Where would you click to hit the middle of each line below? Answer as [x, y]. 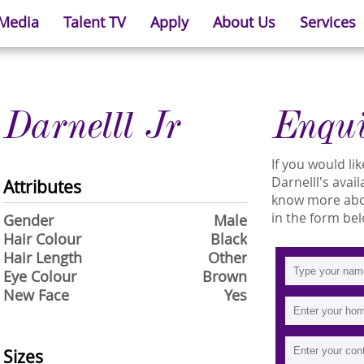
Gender [28, 221]
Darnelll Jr [92, 126]
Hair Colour [42, 239]
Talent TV [94, 22]
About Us [244, 22]
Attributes [42, 187]
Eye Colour [40, 277]
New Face [36, 295]
